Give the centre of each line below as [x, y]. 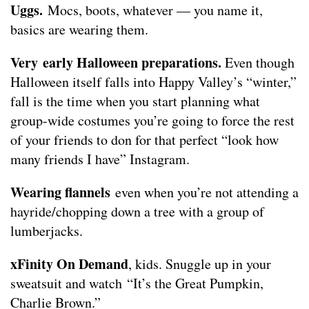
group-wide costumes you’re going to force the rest [152, 120]
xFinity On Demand [69, 264]
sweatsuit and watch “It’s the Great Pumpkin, [137, 283]
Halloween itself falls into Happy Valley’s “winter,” [153, 82]
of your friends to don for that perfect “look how [144, 140]
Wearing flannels [60, 192]
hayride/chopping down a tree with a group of [137, 211]
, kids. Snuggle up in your [200, 264]
